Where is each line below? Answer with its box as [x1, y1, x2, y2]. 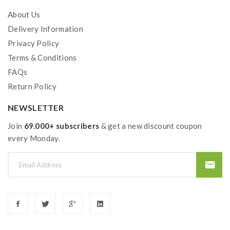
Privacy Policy [8, 39, 60, 48]
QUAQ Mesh [18, 15, 63, 25]
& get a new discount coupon [99, 121, 202, 130]
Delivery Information [8, 24, 83, 33]
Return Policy [8, 82, 56, 91]
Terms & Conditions [8, 53, 77, 62]
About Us [8, 10, 41, 19]
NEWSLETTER [8, 103, 64, 112]
